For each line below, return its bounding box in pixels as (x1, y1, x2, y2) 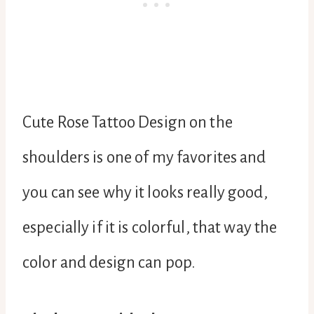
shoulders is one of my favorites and (22, 148, 266, 166)
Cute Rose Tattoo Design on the (22, 113, 233, 131)
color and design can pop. (22, 253, 196, 271)
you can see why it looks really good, (22, 183, 268, 201)
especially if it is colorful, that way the (22, 218, 278, 236)
